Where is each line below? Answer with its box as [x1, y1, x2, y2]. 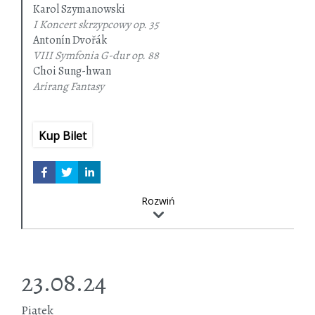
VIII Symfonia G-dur [33, 48, 129, 64]
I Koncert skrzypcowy [33, 17, 131, 33]
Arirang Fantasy [33, 79, 104, 95]
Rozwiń [141, 194, 175, 208]
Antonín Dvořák [33, 32, 107, 49]
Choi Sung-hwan [33, 63, 111, 79]
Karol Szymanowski [33, 1, 125, 18]
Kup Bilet [39, 128, 86, 144]
